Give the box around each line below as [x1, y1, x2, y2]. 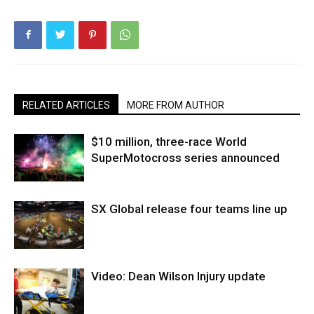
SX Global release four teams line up [91, 201, 287, 216]
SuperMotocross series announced [91, 150, 280, 165]
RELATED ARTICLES [22, 99, 110, 111]
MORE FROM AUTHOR [127, 99, 224, 111]
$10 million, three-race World [91, 134, 247, 149]
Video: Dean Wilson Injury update [91, 268, 266, 283]
